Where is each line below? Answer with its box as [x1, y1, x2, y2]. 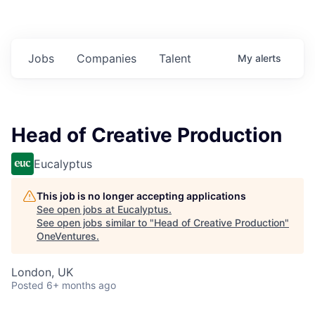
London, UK [11, 265, 73, 280]
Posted [11, 279, 44, 292]
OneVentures [37, 230, 96, 243]
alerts [255, 52, 281, 65]
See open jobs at [37, 203, 117, 216]
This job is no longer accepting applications [37, 190, 246, 202]
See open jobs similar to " [37, 217, 154, 229]
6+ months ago [46, 279, 116, 292]
